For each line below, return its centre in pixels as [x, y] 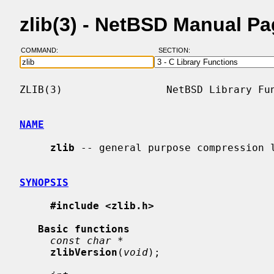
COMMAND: [43, 50]
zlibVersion [84, 252]
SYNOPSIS [44, 182]
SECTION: [177, 50]
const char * [87, 240]
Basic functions [84, 229]
